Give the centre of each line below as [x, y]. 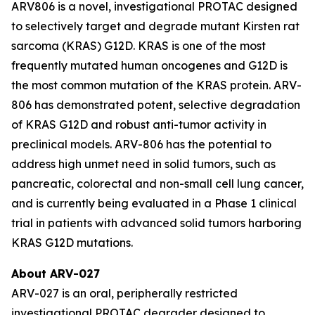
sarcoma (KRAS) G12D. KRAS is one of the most [139, 46]
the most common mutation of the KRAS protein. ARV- [156, 85]
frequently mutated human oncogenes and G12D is [149, 65]
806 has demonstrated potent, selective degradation [156, 105]
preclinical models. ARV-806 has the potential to [141, 144]
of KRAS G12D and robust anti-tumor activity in [139, 124]
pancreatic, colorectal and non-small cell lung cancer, [157, 184]
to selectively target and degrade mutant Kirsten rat [155, 26]
